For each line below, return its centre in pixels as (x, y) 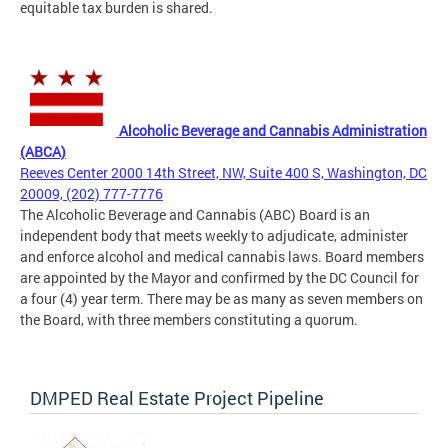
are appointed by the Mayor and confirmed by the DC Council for (219, 278)
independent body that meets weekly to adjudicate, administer (214, 236)
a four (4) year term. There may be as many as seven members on (221, 299)
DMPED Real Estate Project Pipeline (177, 398)
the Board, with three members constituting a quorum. (189, 320)
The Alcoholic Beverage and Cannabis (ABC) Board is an (195, 215)
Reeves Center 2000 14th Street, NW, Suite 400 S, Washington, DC (223, 173)
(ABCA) (43, 152)
